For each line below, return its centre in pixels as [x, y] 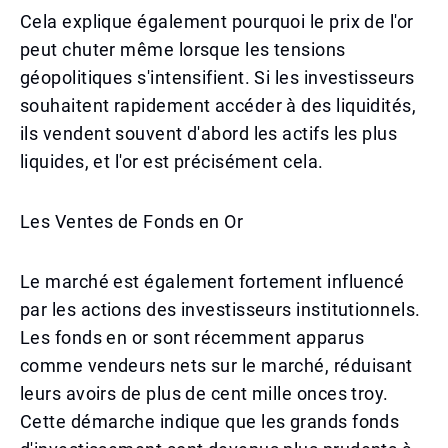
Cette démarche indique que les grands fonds [210, 421]
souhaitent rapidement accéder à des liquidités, [218, 105]
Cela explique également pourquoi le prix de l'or [217, 21]
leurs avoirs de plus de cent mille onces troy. [204, 393]
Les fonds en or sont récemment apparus [192, 337]
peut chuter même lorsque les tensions [183, 49]
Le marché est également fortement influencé [212, 281]
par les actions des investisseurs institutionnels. [220, 309]
